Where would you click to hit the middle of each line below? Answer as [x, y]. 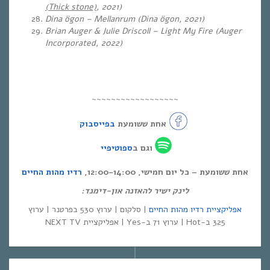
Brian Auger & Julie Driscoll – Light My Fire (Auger [143, 31]
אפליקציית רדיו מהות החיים [195, 209]
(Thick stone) [71, 7]
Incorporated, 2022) [84, 43]
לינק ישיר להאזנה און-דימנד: [135, 191]
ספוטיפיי [117, 148]
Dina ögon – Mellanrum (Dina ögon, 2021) [125, 19]
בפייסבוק [97, 124]
